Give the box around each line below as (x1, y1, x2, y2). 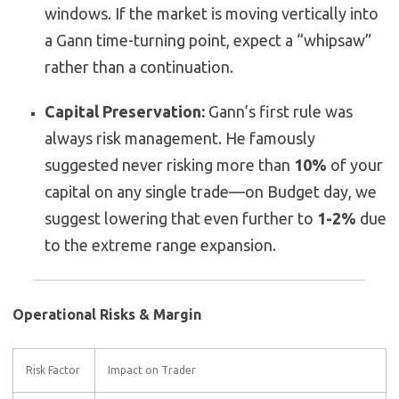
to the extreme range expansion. (45, 236, 276, 255)
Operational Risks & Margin (12, 306, 201, 323)
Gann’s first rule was (205, 102, 353, 121)
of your (327, 156, 383, 175)
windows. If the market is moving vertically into (45, 4, 379, 23)
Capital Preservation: (45, 102, 205, 121)
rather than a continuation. (45, 58, 233, 77)
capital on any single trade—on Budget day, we (45, 183, 377, 201)
